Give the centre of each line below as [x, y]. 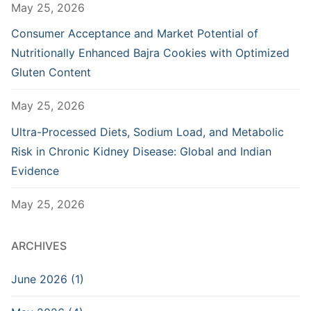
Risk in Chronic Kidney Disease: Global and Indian [141, 151]
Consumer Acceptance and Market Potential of [135, 34]
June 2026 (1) [48, 279]
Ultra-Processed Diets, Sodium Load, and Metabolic [148, 132]
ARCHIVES [39, 246]
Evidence [35, 170]
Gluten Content [51, 73]
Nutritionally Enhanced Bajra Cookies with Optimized [150, 53]
